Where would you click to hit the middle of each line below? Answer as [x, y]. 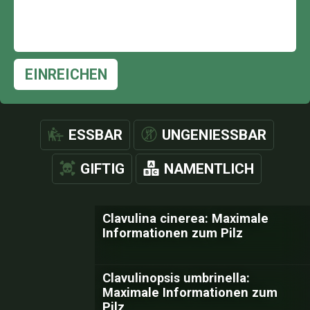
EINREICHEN [66, 74]
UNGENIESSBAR [209, 135]
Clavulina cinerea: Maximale [185, 218]
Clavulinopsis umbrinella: [176, 278]
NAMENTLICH [209, 169]
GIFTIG [102, 169]
